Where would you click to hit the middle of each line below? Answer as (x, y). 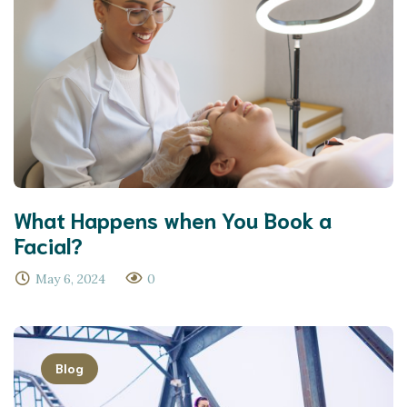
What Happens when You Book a (173, 219)
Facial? (48, 245)
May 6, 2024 (70, 279)
